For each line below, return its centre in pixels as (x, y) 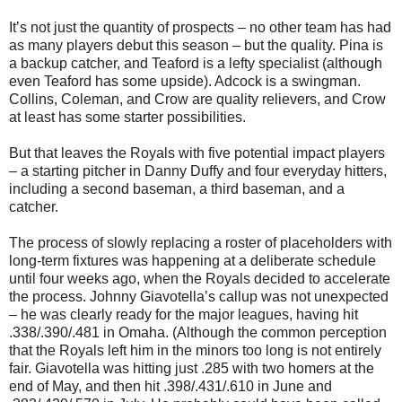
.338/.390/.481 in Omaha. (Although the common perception (198, 332)
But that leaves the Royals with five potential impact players (197, 153)
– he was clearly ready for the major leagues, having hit (184, 314)
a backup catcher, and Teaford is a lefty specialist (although (196, 63)
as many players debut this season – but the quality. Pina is (196, 45)
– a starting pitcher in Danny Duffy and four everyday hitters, (198, 170)
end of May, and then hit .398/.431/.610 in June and (170, 386)
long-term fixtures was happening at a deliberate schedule (192, 260)
